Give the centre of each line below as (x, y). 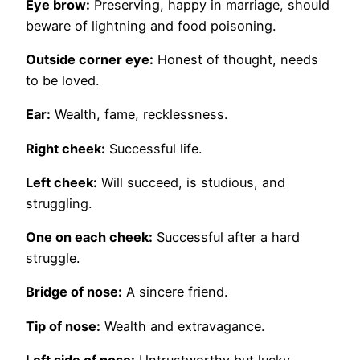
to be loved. (62, 81)
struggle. (53, 258)
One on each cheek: (89, 237)
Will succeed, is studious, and (191, 182)
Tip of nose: (63, 326)
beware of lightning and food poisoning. (151, 25)
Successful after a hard (226, 237)
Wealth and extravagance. (182, 326)
